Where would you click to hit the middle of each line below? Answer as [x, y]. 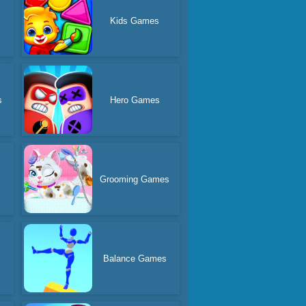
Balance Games [135, 258]
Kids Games [135, 20]
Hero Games [135, 100]
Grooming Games [135, 179]
